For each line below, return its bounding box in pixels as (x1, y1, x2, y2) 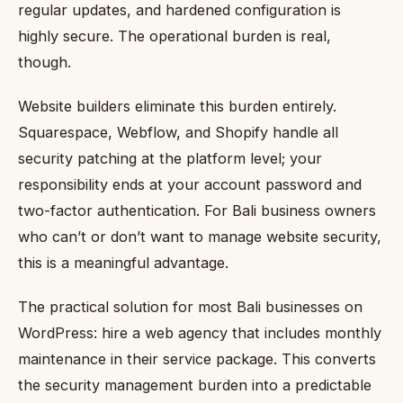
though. (18, 53, 71, 72)
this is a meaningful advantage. (18, 254, 228, 273)
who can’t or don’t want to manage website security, (18, 228, 381, 246)
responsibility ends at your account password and (18, 175, 362, 194)
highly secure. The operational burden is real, (18, 27, 331, 46)
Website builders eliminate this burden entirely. (18, 97, 336, 116)
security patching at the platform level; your (18, 149, 322, 168)
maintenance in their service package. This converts (18, 349, 376, 368)
